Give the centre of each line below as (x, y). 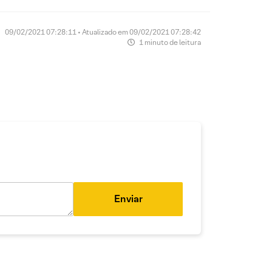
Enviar (128, 199)
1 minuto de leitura (169, 42)
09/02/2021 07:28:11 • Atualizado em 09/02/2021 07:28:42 (103, 32)
